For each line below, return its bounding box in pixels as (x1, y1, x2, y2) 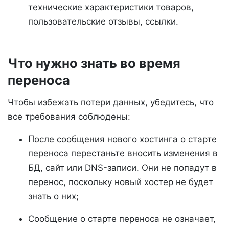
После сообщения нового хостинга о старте (28, 133, 217, 144)
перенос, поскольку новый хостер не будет (28, 176, 213, 187)
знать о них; (28, 191, 79, 201)
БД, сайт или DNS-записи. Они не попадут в (28, 162, 217, 173)
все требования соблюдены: (8, 111, 130, 122)
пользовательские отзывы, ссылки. (28, 16, 178, 27)
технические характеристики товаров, (28, 2, 194, 12)
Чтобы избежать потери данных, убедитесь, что (8, 97, 214, 107)
